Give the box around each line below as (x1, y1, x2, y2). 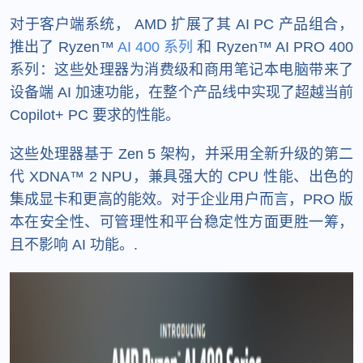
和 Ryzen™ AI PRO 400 (193, 39, 354, 56)
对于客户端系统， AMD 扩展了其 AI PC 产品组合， (10, 16, 353, 33)
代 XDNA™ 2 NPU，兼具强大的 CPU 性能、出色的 (10, 169, 353, 186)
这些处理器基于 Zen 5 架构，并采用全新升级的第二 (10, 146, 353, 163)
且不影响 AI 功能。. (10, 237, 138, 254)
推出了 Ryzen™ (10, 39, 117, 56)
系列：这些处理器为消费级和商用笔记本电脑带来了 (10, 62, 353, 79)
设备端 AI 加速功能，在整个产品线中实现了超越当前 (10, 84, 353, 101)
